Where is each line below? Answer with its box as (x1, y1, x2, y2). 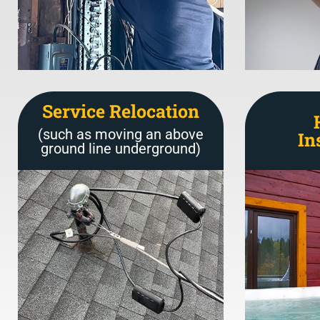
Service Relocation (41, 99, 199, 124)
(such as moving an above (37, 126, 204, 144)
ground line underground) (40, 140, 201, 158)
